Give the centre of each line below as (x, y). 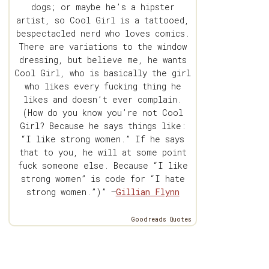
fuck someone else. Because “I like (103, 166)
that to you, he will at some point (103, 153)
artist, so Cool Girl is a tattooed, (103, 20)
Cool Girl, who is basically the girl (103, 73)
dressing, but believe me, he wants (103, 60)
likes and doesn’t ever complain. (103, 100)
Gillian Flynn (147, 192)
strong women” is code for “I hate (103, 179)
